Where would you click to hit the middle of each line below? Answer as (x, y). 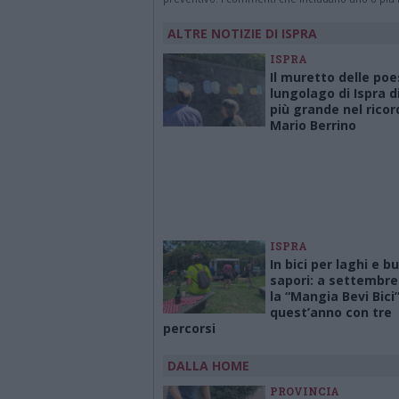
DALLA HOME (208, 366)
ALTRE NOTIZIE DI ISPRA (242, 33)
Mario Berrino (313, 125)
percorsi (189, 328)
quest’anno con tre (331, 312)
